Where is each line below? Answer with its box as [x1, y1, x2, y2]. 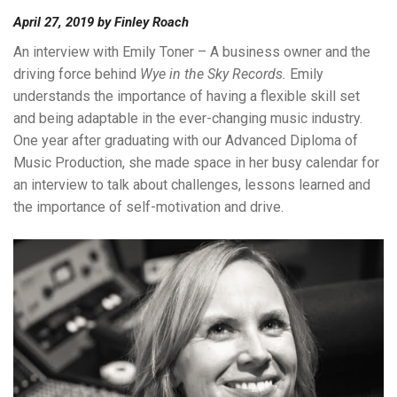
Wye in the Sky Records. [140, 66, 286, 82]
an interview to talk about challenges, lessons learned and [13, 176, 370, 193]
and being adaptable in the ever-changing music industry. [13, 110, 362, 127]
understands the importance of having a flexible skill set [13, 88, 360, 105]
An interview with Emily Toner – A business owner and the [13, 43, 370, 60]
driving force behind [13, 66, 140, 82]
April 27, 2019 [13, 14, 94, 30]
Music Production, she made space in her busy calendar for [13, 154, 379, 171]
